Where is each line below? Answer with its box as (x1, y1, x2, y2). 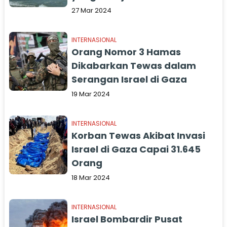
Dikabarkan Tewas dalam (71, 59, 197, 72)
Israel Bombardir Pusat (71, 213, 183, 225)
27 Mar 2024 (71, 6, 112, 15)
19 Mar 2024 (71, 89, 110, 99)
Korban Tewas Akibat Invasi (71, 129, 206, 142)
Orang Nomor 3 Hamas (71, 46, 181, 58)
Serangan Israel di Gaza (71, 73, 187, 86)
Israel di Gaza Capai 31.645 (71, 143, 201, 156)
